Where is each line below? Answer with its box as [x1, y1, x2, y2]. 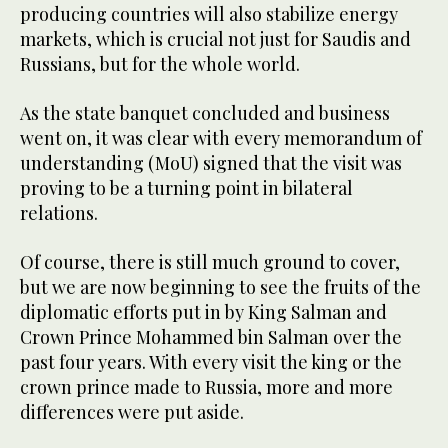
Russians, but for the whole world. [20, 52, 300, 77]
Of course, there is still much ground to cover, [20, 250, 400, 275]
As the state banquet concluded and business [20, 101, 390, 126]
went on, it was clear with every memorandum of [20, 126, 422, 151]
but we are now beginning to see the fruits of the [20, 275, 421, 300]
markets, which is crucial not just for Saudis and [20, 27, 411, 52]
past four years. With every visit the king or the [20, 350, 402, 375]
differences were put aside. [20, 400, 244, 425]
